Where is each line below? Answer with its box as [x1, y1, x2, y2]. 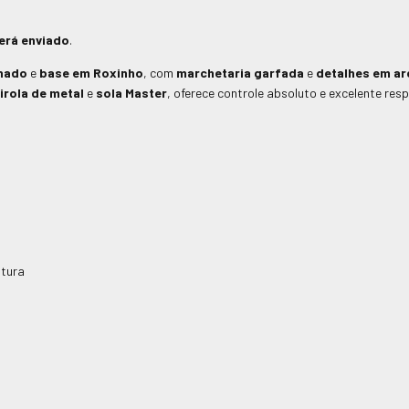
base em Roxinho [39, 65, 143, 81]
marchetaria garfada [176, 65, 304, 81]
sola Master [96, 85, 167, 101]
